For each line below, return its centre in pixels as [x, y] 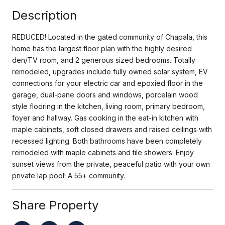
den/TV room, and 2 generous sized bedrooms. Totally [104, 60]
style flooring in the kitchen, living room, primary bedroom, [108, 106]
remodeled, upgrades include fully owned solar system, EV [110, 71]
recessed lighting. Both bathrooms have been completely [107, 141]
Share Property [55, 205]
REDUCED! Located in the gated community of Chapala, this [110, 37]
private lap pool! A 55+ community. [69, 175]
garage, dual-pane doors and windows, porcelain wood [105, 94]
